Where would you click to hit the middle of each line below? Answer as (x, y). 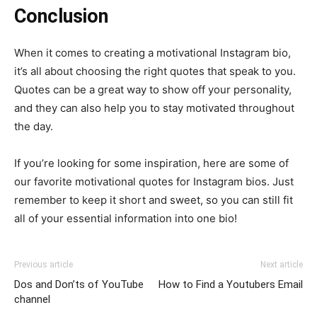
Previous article (44, 264)
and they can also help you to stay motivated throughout (154, 108)
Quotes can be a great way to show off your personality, (153, 89)
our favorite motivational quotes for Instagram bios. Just (154, 181)
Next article (282, 264)
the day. (34, 126)
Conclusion (61, 16)
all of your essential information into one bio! (126, 218)
